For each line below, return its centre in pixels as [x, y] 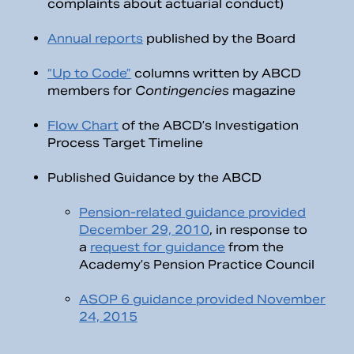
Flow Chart [83, 126]
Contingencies [184, 91]
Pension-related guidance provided [192, 213]
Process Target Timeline [125, 143]
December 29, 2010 [144, 230]
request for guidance [158, 247]
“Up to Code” [89, 73]
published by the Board [219, 39]
